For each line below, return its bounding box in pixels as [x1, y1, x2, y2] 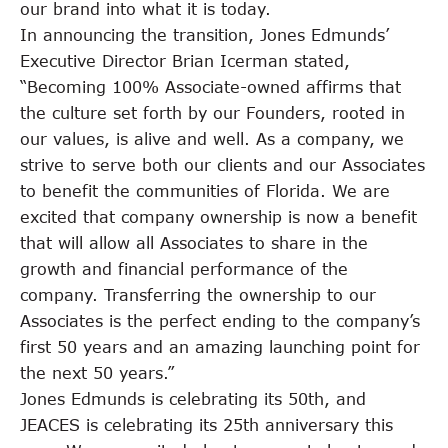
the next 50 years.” [20, 364, 174, 383]
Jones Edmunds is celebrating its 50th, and [20, 390, 366, 409]
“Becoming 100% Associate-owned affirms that [20, 78, 401, 97]
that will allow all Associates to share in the [20, 234, 368, 253]
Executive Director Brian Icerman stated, [20, 52, 350, 71]
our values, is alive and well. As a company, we [20, 130, 404, 149]
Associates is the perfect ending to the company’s [20, 312, 420, 331]
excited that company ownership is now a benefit [20, 208, 417, 227]
